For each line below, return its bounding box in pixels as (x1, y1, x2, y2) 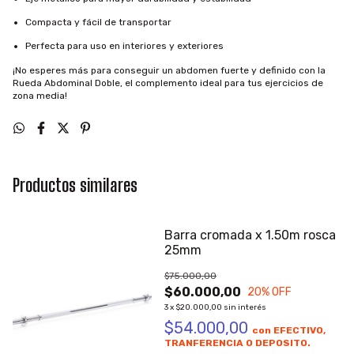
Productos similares (13, 174, 137, 196)
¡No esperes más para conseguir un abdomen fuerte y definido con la (13, 65, 326, 76)
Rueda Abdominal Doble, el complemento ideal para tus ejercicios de (13, 77, 323, 88)
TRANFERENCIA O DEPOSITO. (164, 337, 311, 348)
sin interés (224, 303, 266, 312)
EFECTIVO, (273, 325, 326, 336)
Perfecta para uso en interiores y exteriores (25, 40, 224, 51)
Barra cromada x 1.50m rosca (164, 228, 336, 243)
